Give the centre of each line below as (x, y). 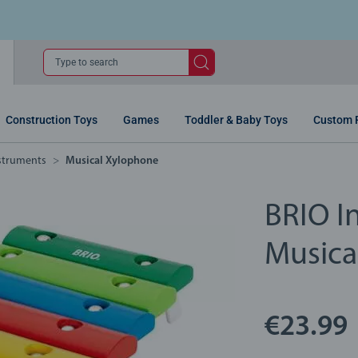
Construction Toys (52, 120)
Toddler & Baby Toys (236, 120)
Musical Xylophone (112, 161)
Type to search (86, 63)
